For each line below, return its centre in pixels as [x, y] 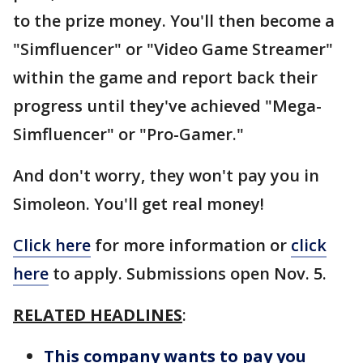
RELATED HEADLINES [98, 314]
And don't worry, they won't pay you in [166, 175]
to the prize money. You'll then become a [174, 20]
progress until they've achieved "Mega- [167, 105]
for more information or [191, 245]
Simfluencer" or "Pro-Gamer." [128, 134]
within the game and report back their [165, 77]
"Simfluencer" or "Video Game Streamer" [173, 49]
